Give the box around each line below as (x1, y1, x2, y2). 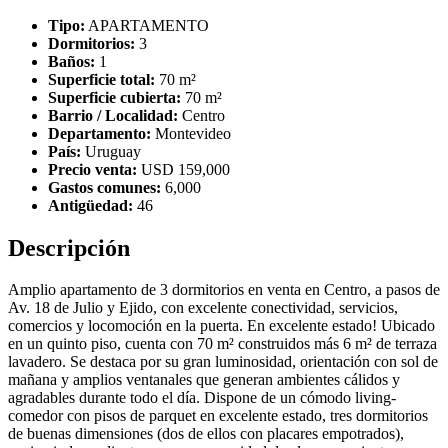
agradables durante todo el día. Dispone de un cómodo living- (8, 389, 396, 407)
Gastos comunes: (48, 178, 161, 196)
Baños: (48, 52, 95, 70)
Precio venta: (48, 160, 137, 178)
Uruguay (81, 142, 141, 160)
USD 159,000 (137, 160, 230, 178)
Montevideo (151, 124, 231, 142)
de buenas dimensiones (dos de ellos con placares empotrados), (8, 425, 404, 443)
